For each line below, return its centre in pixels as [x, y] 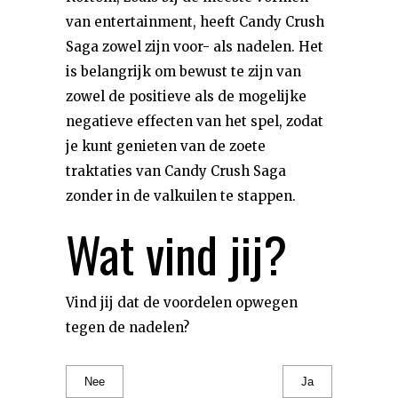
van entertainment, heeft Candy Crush [195, 22]
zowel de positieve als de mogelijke [186, 96]
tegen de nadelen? [127, 327]
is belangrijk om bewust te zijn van [183, 72]
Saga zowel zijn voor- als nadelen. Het [195, 47]
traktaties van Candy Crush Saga [176, 171]
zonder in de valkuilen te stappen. [181, 196]
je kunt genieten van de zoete [166, 146]
